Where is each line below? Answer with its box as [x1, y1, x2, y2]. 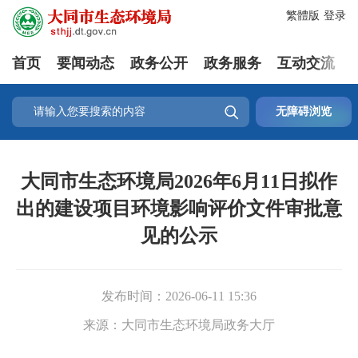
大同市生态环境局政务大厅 [121, 318, 275, 332]
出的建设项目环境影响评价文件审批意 [16, 198, 342, 219]
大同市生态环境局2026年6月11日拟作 [21, 171, 337, 192]
